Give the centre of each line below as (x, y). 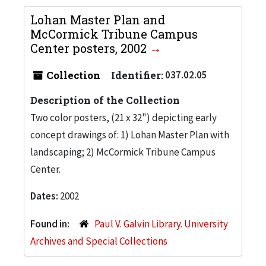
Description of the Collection (105, 100)
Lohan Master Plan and (98, 19)
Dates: (45, 196)
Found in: (51, 224)
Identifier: (137, 75)
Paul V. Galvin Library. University (161, 224)
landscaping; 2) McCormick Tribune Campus (123, 152)
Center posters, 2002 (90, 48)
